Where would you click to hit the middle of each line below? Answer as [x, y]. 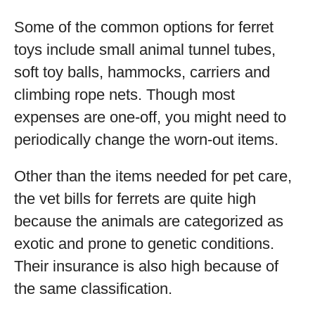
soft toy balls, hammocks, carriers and [142, 72]
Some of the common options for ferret [144, 27]
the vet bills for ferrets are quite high [135, 199]
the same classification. [93, 289]
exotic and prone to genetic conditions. [144, 244]
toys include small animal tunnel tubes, [145, 50]
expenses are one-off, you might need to [150, 117]
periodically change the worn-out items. [146, 140]
